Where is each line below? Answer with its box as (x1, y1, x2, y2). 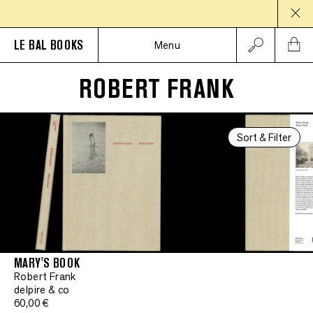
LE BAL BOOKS (14, 37, 84, 53)
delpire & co (14, 283, 70, 296)
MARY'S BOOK (14, 255, 80, 271)
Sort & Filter (237, 131, 291, 144)
